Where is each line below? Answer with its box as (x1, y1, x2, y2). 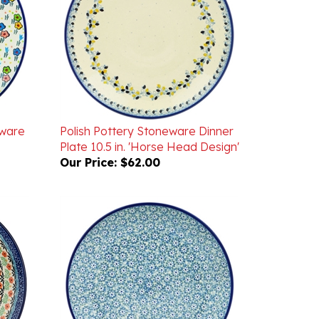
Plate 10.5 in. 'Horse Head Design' (59, 119, 239, 133)
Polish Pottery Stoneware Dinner (59, 103, 234, 117)
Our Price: (59, 135, 117, 149)
